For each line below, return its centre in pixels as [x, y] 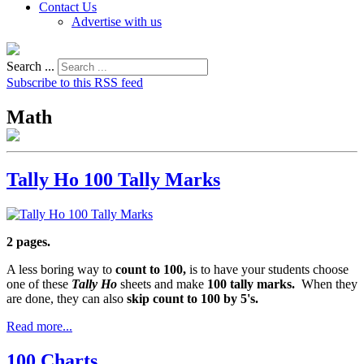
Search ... [30, 66]
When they [328, 284]
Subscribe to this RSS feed [75, 82]
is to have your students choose [267, 269]
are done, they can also [67, 298]
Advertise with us [117, 22]
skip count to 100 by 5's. [193, 298]
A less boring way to [61, 269]
